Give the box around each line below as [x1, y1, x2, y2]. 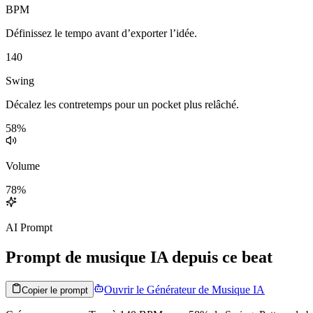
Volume [6, 159, 40, 172]
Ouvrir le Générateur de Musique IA [104, 283, 265, 296]
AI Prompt [6, 221, 52, 233]
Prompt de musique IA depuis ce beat [6, 247, 272, 266]
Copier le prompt [22, 284, 88, 296]
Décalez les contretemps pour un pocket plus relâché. [6, 98, 239, 110]
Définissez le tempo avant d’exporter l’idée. [6, 27, 197, 39]
